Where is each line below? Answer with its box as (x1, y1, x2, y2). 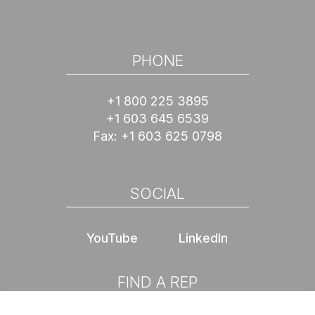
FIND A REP (117, 272, 198, 291)
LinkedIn (179, 230, 228, 245)
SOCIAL (130, 184, 185, 202)
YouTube (86, 230, 138, 245)
